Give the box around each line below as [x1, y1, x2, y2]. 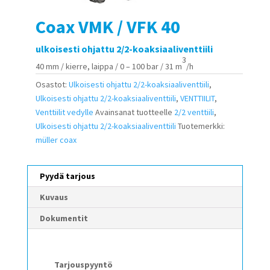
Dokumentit [39, 212, 88, 224]
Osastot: [35, 78, 69, 90]
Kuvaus [39, 191, 68, 202]
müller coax [35, 134, 77, 145]
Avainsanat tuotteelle [95, 106, 174, 118]
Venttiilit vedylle [35, 106, 93, 118]
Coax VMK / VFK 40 [35, 14, 180, 38]
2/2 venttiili [174, 106, 214, 118]
